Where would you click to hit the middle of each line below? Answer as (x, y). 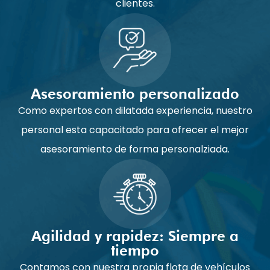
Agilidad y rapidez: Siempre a (135, 236)
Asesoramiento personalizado (135, 94)
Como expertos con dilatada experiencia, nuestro (135, 111)
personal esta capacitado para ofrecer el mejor (135, 130)
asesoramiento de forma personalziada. (135, 149)
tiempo (135, 251)
